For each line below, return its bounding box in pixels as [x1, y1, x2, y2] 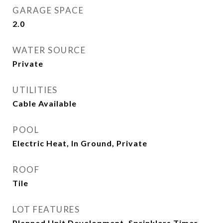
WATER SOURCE [12, 45, 86, 56]
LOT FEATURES [12, 204, 80, 215]
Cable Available [12, 99, 77, 109]
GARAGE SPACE [12, 5, 84, 16]
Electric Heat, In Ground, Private [12, 138, 147, 148]
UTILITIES [12, 85, 58, 96]
